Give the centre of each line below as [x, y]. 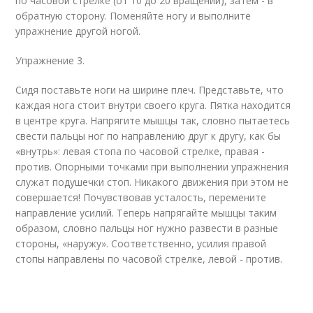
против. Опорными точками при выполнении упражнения [152, 167]
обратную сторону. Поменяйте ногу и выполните [133, 16]
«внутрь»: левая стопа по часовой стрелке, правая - [140, 151]
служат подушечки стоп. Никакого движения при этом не [152, 182]
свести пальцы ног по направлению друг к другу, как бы [148, 136]
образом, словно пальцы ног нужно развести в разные [147, 228]
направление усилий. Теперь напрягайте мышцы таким [146, 213]
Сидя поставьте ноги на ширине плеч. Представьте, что [150, 90]
